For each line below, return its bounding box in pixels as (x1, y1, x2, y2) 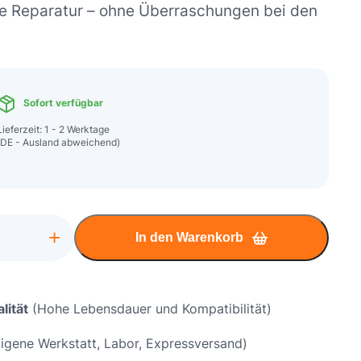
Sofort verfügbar (21, 97, 103, 110)
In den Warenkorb (135, 230, 243, 244)
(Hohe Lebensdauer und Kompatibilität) (28, 301, 272, 317)
